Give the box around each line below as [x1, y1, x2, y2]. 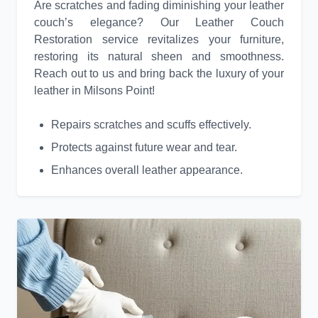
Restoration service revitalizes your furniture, [34, 33, 284, 46]
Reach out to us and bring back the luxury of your [34, 67, 284, 80]
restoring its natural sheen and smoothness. [34, 50, 284, 63]
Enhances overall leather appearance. [51, 164, 243, 177]
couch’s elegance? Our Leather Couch [34, 16, 284, 29]
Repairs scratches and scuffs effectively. [51, 119, 251, 131]
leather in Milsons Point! [34, 84, 155, 97]
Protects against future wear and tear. [51, 141, 237, 154]
